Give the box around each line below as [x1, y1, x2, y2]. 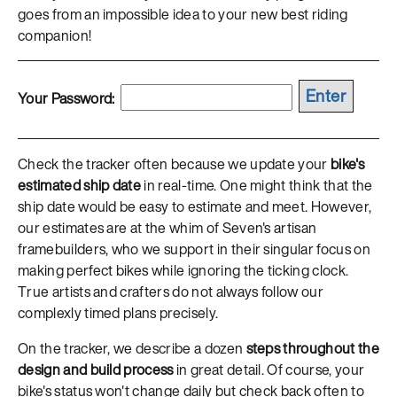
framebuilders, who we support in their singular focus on [18, 237, 370, 260]
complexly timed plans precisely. [18, 301, 219, 323]
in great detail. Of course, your [173, 358, 365, 380]
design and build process [18, 358, 174, 380]
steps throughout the [245, 337, 379, 359]
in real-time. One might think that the [141, 174, 373, 196]
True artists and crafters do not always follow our [18, 280, 324, 302]
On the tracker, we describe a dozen [18, 337, 246, 359]
